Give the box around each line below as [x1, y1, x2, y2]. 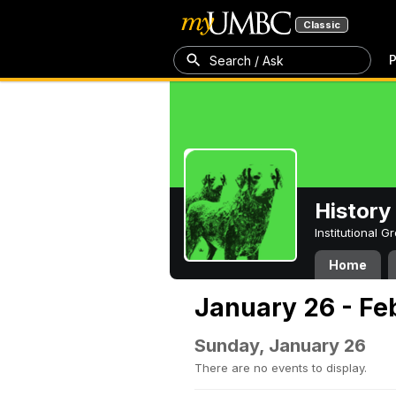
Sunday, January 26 [194, 335, 366, 356]
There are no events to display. [194, 361, 367, 375]
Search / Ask [209, 52, 284, 68]
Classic [303, 19, 340, 31]
